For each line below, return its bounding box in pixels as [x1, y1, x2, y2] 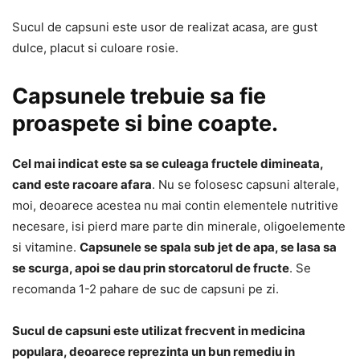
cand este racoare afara [12, 177, 152, 193]
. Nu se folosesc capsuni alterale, [152, 177, 339, 193]
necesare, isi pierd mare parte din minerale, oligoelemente [12, 219, 346, 235]
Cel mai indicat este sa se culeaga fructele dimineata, [12, 156, 323, 172]
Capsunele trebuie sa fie [12, 83, 266, 110]
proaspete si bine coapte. [12, 110, 278, 137]
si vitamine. [12, 239, 80, 256]
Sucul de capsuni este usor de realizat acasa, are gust [12, 19, 317, 35]
